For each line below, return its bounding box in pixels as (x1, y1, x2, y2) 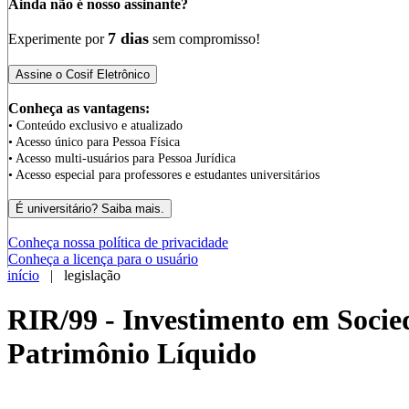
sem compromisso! (149, 31, 260, 47)
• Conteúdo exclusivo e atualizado (8, 119, 183, 132)
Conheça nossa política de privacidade (8, 235, 228, 250)
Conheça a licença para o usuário (8, 251, 198, 267)
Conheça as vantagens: (8, 100, 150, 116)
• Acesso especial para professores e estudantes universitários (8, 168, 320, 182)
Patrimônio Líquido (7, 337, 257, 371)
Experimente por (8, 31, 108, 47)
